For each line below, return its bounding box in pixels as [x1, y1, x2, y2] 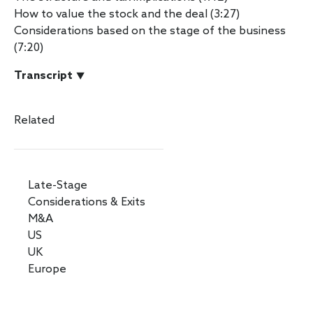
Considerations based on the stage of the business [14, 24, 286, 38]
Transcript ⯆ [14, 68, 85, 82]
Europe [28, 262, 66, 276]
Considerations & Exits [28, 195, 145, 209]
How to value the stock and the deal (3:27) [14, 7, 240, 21]
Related [14, 113, 54, 127]
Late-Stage [28, 178, 87, 192]
